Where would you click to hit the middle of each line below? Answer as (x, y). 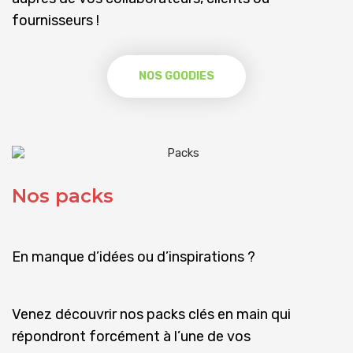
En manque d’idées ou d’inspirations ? (134, 256)
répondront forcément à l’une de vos (131, 336)
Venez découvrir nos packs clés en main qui (151, 314)
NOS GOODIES (176, 76)
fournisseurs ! (56, 20)
